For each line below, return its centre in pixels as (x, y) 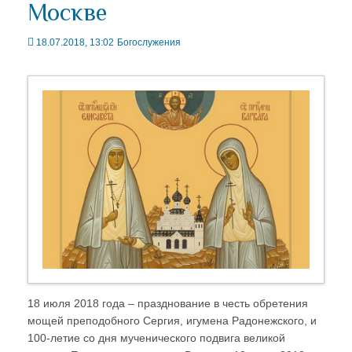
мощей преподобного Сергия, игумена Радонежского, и (172, 320)
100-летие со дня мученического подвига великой (156, 337)
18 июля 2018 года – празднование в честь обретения (168, 303)
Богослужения (149, 42)
